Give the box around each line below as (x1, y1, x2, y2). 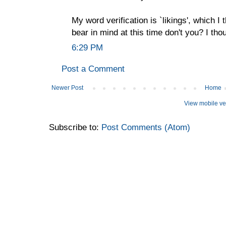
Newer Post (51, 84, 83, 91)
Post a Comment (62, 63, 125, 74)
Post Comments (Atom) (101, 122, 190, 132)
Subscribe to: (49, 122, 101, 132)
